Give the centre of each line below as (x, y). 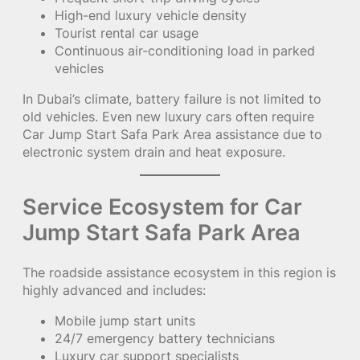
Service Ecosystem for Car (162, 207)
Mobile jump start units (125, 321)
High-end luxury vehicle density (151, 15)
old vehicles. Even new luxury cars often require (168, 117)
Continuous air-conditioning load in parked (185, 50)
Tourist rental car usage (127, 33)
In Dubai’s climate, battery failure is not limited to (172, 99)
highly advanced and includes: (114, 290)
